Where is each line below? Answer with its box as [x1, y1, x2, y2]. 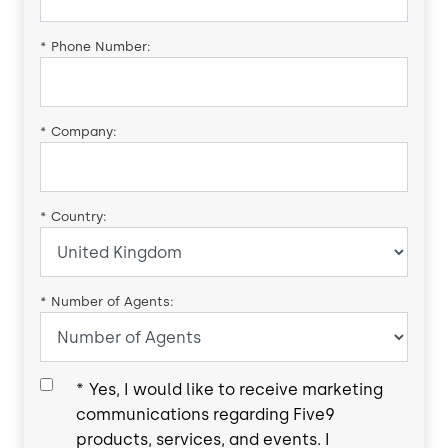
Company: [51, 124, 117, 140]
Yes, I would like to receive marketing [89, 380, 383, 400]
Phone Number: [51, 39, 151, 55]
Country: [51, 209, 107, 225]
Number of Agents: [51, 294, 174, 310]
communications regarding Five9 [76, 405, 335, 425]
